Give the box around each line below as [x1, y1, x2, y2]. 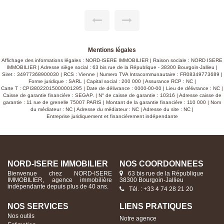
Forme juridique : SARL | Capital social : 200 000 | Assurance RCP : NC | [28, 78, 196, 84]
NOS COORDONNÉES [119, 159, 203, 168]
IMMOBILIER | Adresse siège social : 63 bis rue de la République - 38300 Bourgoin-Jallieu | [6, 64, 217, 70]
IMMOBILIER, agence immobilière [7, 176, 112, 184]
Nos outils [7, 212, 34, 220]
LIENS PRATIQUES [119, 202, 192, 211]
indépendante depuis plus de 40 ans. [7, 183, 108, 190]
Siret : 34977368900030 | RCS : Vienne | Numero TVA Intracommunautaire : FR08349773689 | [1, 71, 222, 77]
